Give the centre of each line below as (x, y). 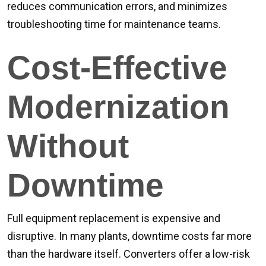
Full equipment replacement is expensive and (114, 218)
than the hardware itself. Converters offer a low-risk (129, 254)
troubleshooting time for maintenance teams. (114, 24)
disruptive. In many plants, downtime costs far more (129, 236)
